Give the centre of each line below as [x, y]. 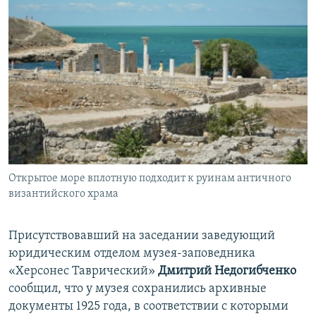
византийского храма [63, 194]
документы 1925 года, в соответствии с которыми [148, 306]
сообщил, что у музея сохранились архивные [138, 288]
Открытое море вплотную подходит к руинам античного [150, 178]
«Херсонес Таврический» [83, 271]
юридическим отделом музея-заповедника [132, 253]
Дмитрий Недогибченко [227, 271]
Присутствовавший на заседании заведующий [142, 236]
